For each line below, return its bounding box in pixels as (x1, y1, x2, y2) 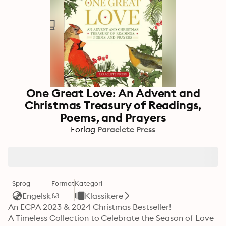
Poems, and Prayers (60, 110, 166, 125)
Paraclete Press (97, 124, 155, 134)
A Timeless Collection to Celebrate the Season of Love (8, 213, 214, 223)
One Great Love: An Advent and (26, 86, 200, 100)
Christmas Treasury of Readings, (24, 98, 202, 112)
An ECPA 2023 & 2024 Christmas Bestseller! (8, 202, 172, 212)
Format (51, 179, 75, 187)
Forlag (71, 124, 96, 134)
